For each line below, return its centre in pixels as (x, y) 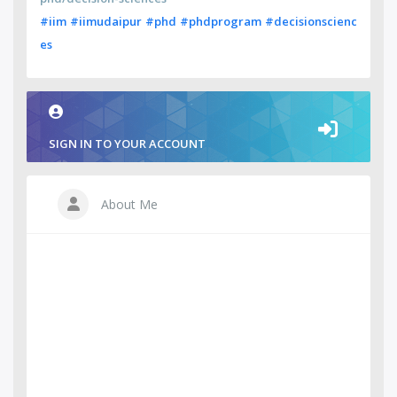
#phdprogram (221, 21)
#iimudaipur (106, 21)
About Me (128, 204)
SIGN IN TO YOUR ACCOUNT (127, 144)
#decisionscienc (311, 21)
